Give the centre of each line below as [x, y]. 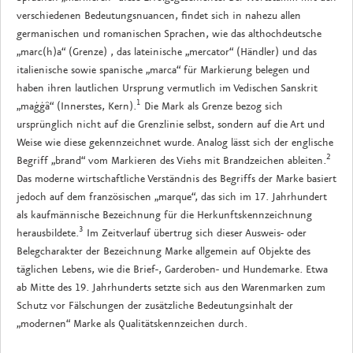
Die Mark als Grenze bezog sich [212, 106]
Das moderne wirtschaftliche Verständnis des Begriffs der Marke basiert [176, 178]
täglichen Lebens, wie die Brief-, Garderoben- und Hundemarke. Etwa [172, 269]
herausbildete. [48, 233]
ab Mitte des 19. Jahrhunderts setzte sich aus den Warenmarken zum [171, 287]
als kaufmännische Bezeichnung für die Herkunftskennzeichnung [164, 215]
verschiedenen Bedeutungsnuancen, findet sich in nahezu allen [159, 15]
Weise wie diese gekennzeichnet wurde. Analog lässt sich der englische [175, 142]
